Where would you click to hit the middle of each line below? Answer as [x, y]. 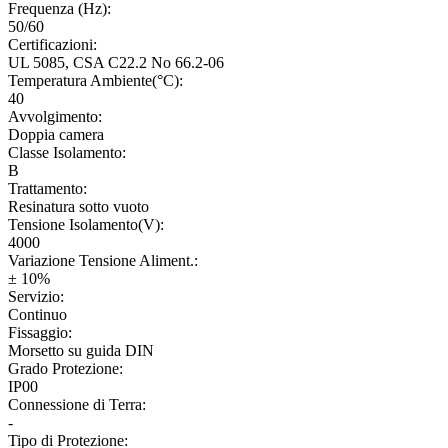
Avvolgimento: [55, 116]
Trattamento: [47, 188]
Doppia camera [56, 134]
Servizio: [36, 296]
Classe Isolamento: [67, 152]
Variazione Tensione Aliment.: [103, 260]
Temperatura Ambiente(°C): [95, 80]
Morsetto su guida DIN [81, 350]
